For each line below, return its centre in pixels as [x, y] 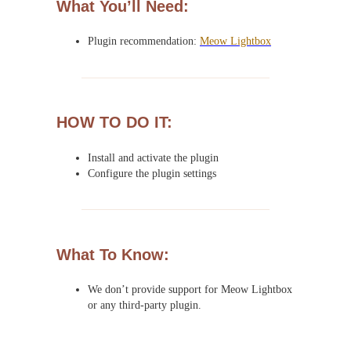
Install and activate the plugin [153, 157]
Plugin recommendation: [144, 41]
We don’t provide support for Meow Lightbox [190, 289]
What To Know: [113, 254]
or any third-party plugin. [145, 305]
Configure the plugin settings [152, 173]
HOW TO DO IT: [114, 123]
